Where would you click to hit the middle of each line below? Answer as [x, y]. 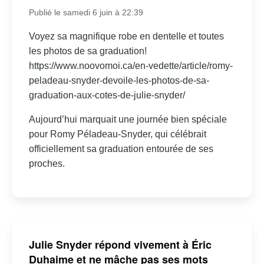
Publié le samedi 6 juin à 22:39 [86, 12]
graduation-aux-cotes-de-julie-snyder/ [107, 95]
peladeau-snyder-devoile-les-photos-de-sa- [119, 80]
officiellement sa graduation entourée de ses [121, 148]
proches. [47, 163]
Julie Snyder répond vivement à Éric [120, 245]
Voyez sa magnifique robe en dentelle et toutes [126, 36]
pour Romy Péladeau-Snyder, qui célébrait [117, 134]
